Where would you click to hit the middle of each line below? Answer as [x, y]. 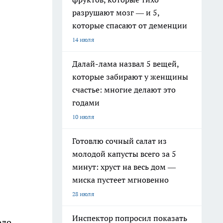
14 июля [83, 40]
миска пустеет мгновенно [120, 180]
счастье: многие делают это [124, 90]
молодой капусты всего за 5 [124, 154]
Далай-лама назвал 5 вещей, [126, 64]
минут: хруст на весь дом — [124, 167]
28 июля [83, 194]
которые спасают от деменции [130, 25]
